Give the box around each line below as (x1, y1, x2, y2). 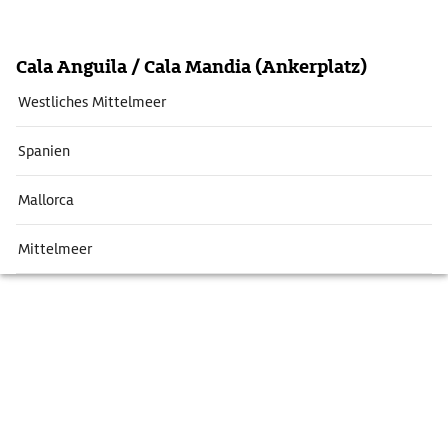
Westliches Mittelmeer (18, 93, 166, 111)
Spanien (18, 142, 70, 160)
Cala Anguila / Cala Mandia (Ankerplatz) (16, 55, 367, 78)
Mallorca (18, 191, 74, 209)
